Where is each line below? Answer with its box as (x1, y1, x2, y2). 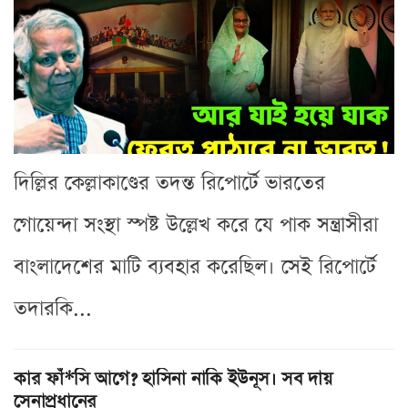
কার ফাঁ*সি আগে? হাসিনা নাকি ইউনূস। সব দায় (14, 365, 332, 392)
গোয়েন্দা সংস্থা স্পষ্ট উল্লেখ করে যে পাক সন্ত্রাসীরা (14, 210, 378, 240)
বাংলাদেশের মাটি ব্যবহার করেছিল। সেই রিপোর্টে (14, 252, 376, 281)
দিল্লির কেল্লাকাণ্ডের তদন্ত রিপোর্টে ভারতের (14, 168, 325, 198)
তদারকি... (14, 294, 92, 323)
